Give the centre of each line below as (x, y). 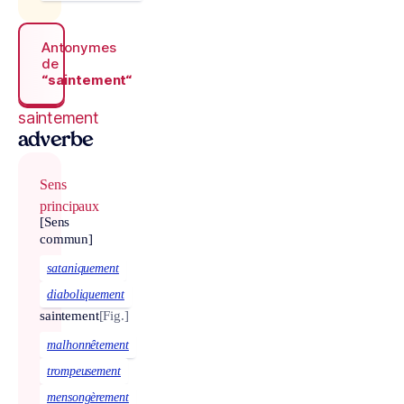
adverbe (56, 142)
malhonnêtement (88, 344)
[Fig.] (114, 316)
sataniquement (83, 269)
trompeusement (84, 371)
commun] (66, 239)
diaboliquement (86, 295)
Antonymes (79, 47)
